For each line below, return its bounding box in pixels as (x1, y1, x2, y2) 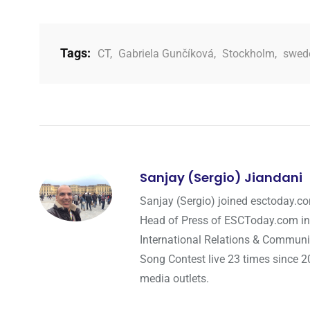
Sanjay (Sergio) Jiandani (140, 168, 302, 186)
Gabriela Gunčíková (118, 46, 214, 60)
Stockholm (222, 46, 275, 60)
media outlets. (140, 271, 209, 285)
